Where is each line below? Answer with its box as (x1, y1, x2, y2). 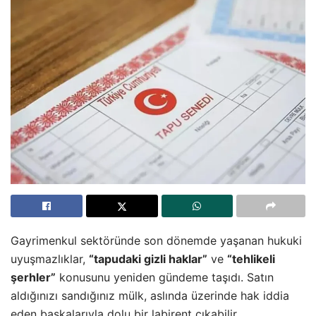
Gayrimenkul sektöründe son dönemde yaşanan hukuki (11, 233, 302, 248)
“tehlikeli (227, 251, 275, 266)
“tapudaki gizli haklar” (89, 251, 207, 266)
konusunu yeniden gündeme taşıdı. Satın (56, 269, 274, 284)
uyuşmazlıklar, (11, 251, 89, 266)
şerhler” (11, 269, 56, 284)
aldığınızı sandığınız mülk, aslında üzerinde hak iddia (11, 288, 289, 303)
